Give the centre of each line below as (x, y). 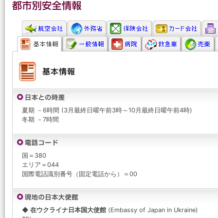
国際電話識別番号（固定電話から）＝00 (80, 174)
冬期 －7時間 (40, 119)
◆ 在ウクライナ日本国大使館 (64, 210)
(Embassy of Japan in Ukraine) (152, 210)
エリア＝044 (40, 165)
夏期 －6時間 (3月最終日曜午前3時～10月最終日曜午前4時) (107, 110)
